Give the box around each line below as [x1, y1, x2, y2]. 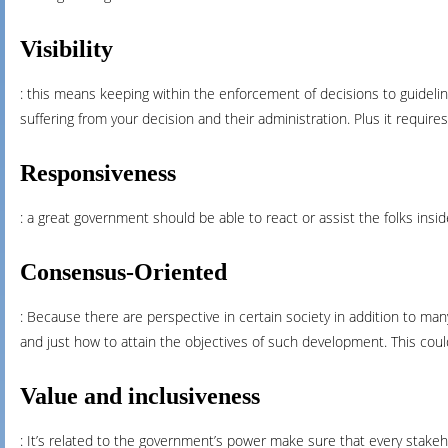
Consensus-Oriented [20, 259, 227, 285]
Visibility [20, 36, 113, 62]
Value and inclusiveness [20, 383, 260, 409]
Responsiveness [20, 160, 176, 186]
